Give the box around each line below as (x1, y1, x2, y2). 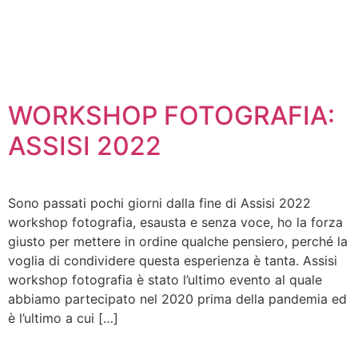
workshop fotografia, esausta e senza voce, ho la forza (8, 214, 343, 230)
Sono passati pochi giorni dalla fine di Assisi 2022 (8, 195, 311, 211)
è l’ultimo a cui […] (8, 310, 118, 326)
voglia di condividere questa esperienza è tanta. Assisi (8, 253, 337, 268)
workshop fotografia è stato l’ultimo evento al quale (8, 272, 322, 288)
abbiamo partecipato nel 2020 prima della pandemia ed (8, 291, 347, 307)
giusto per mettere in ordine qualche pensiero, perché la (8, 233, 348, 249)
